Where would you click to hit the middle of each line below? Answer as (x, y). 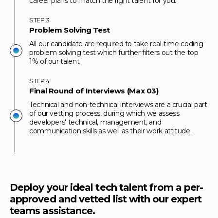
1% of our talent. (55, 61)
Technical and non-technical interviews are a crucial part (118, 105)
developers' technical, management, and (95, 122)
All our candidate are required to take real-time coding (116, 44)
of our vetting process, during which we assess (104, 113)
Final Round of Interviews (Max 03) (94, 91)
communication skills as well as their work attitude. (110, 131)
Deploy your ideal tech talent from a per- (107, 187)
